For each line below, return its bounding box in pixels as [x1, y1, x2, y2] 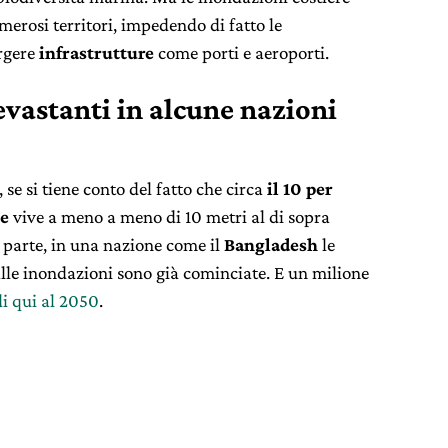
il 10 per [267, 177, 333, 199]
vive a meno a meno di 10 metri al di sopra [9, 205, 330, 227]
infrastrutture [39, 41, 154, 63]
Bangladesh [224, 233, 318, 255]
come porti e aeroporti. [154, 41, 329, 63]
